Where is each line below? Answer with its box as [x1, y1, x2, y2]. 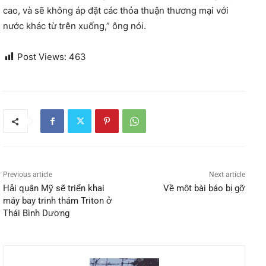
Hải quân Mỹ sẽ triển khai [3, 183, 104, 194]
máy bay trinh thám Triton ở [3, 195, 112, 207]
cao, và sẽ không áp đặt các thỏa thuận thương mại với [3, 5, 229, 17]
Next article [208, 170, 245, 179]
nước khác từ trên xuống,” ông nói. [3, 20, 146, 32]
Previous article [3, 170, 52, 179]
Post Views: [17, 51, 66, 63]
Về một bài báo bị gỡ [163, 183, 245, 194]
